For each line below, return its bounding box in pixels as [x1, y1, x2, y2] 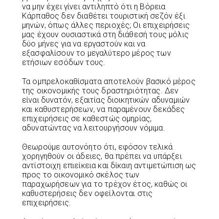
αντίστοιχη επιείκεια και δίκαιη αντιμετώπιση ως [22, 160, 197, 170]
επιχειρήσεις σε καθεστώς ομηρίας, [22, 113, 152, 123]
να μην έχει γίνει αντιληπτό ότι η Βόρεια [22, 1, 166, 11]
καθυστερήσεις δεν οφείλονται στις [22, 188, 153, 198]
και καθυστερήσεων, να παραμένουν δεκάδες [22, 104, 185, 114]
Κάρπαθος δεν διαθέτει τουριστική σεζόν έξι [22, 11, 185, 21]
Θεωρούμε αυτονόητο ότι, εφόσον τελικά [22, 142, 173, 152]
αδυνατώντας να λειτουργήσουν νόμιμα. [22, 123, 165, 132]
